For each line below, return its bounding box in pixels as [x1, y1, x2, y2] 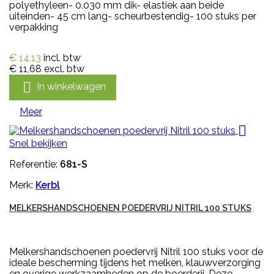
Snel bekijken [9, 137, 67, 149]
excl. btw [44, 62, 84, 75]
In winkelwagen [37, 80, 106, 92]
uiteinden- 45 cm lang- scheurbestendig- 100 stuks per [9, 10, 256, 22]
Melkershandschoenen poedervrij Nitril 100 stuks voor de [9, 245, 263, 257]
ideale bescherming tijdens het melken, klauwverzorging [9, 256, 261, 268]
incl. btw [43, 51, 81, 64]
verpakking [9, 21, 58, 33]
